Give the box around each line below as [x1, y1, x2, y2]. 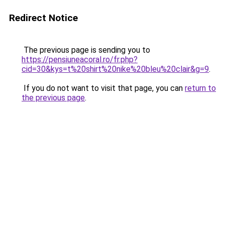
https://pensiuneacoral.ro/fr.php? [22, 55, 138, 64]
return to [185, 83, 216, 93]
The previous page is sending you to [22, 45, 150, 55]
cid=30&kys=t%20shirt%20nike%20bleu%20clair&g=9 [22, 64, 209, 74]
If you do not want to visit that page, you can [22, 83, 185, 93]
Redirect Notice [9, 12, 78, 24]
